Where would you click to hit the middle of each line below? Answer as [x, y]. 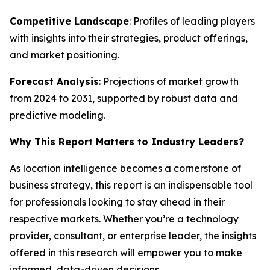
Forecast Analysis [54, 81]
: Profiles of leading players [192, 21]
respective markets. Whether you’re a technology [124, 219]
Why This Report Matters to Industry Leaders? [127, 142]
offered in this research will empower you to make [126, 253]
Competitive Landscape [69, 21]
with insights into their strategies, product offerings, [129, 38]
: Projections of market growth [169, 81]
